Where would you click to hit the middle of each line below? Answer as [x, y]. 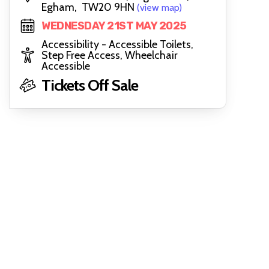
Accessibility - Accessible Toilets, [117, 44]
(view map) [159, 8]
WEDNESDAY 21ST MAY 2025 [114, 26]
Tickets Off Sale [90, 85]
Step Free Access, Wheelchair [110, 55]
